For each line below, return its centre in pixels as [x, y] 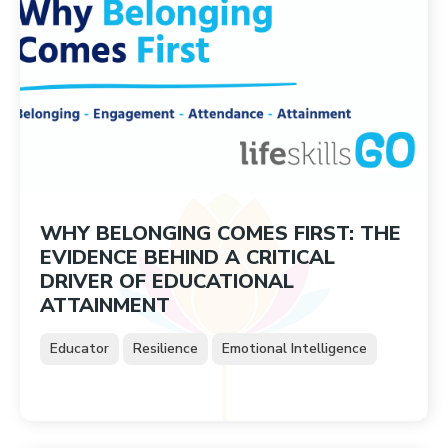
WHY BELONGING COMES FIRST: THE [220, 233]
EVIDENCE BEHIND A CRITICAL [187, 257]
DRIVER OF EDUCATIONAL [167, 281]
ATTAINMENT [105, 305]
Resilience [165, 348]
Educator [79, 348]
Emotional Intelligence [294, 348]
